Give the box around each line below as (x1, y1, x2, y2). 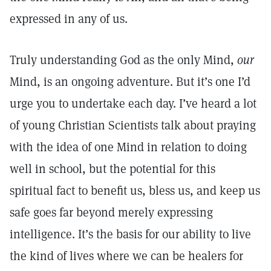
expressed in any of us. (10, 11, 128, 27)
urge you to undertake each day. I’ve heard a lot (10, 96, 256, 111)
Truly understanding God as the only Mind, (10, 52, 237, 68)
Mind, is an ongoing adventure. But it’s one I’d (10, 74, 250, 90)
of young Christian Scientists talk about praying (10, 117, 256, 133)
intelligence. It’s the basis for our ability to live (10, 226, 251, 242)
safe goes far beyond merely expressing (10, 204, 213, 220)
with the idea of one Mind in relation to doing (10, 139, 247, 155)
